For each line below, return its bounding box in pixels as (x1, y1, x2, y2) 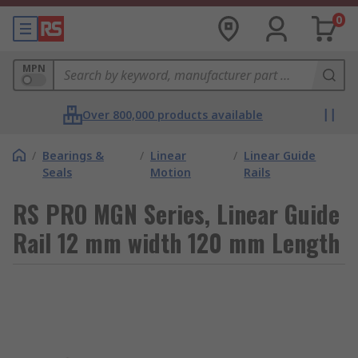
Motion (149, 165, 191, 180)
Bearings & (42, 148, 104, 163)
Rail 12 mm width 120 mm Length (13, 225, 340, 261)
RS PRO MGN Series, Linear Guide (13, 196, 340, 232)
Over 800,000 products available (82, 107, 263, 122)
